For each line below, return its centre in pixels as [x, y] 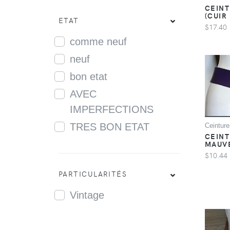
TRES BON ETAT [109, 127]
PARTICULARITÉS [93, 173]
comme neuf [98, 41]
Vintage [87, 195]
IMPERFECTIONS [111, 109]
